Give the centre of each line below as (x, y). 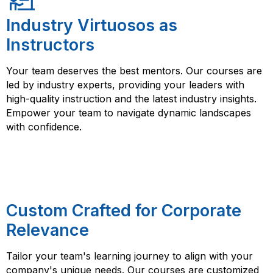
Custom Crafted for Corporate (124, 210)
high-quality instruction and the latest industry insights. (131, 98)
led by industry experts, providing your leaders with (125, 84)
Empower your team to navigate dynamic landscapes (129, 112)
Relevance (48, 230)
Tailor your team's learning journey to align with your (129, 256)
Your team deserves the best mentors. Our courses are (134, 70)
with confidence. (44, 126)
